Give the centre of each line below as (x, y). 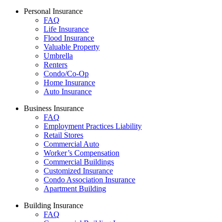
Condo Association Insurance (89, 180)
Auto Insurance (68, 92)
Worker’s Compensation (82, 153)
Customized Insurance (78, 171)
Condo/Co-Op (66, 74)
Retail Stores (63, 135)
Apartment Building (75, 189)
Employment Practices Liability (93, 126)
